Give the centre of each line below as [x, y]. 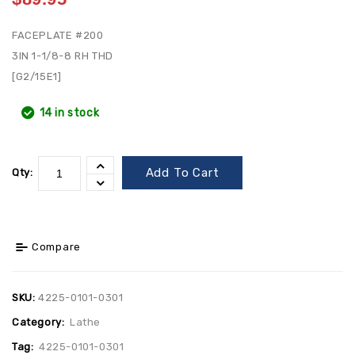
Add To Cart [182, 172]
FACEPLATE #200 [58, 35]
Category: [40, 322]
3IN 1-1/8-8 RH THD [63, 55]
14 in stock [69, 113]
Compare [56, 246]
